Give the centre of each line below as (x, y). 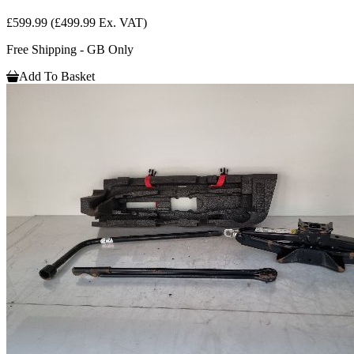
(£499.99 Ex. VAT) (99, 22)
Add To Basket (57, 76)
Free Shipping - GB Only (70, 49)
